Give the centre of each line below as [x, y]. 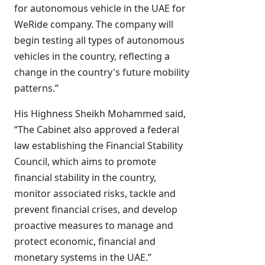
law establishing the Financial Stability [98, 146]
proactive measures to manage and [94, 225]
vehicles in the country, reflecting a [92, 56]
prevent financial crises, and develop [96, 209]
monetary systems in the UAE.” [83, 257]
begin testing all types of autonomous [99, 40]
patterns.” [36, 88]
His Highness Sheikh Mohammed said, [100, 114]
